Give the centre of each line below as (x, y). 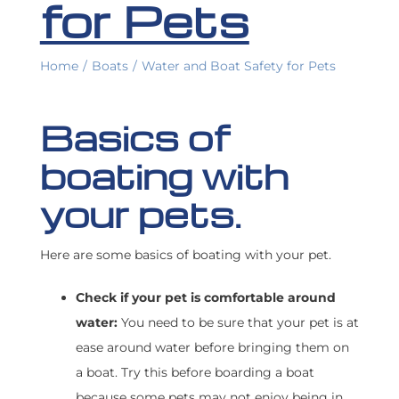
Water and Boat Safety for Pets (238, 66)
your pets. (140, 214)
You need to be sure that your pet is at (238, 323)
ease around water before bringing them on (212, 348)
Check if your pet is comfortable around (205, 298)
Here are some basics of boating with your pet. (185, 255)
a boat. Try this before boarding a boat (195, 373)
